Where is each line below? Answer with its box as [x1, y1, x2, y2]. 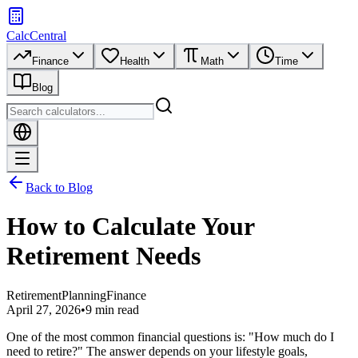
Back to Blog [26, 181, 93, 194]
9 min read [86, 302, 139, 316]
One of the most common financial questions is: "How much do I [6, 329, 334, 344]
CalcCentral [6, 29, 66, 42]
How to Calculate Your [6, 212, 254, 241]
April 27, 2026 [6, 302, 81, 316]
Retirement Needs [6, 241, 201, 271]
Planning [62, 288, 106, 302]
